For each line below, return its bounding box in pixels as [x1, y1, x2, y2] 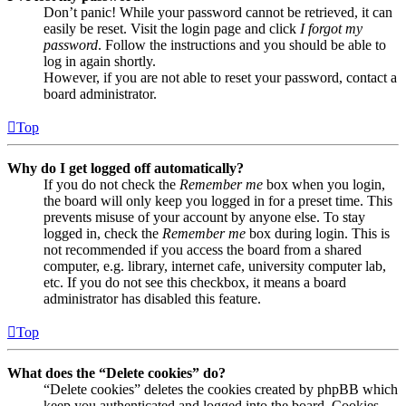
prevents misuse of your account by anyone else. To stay [43, 209, 365, 226]
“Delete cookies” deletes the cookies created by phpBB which [43, 382, 398, 398]
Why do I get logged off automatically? [7, 160, 244, 177]
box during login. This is [246, 226, 390, 242]
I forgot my [300, 21, 362, 37]
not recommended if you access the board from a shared [43, 242, 362, 258]
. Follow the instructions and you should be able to [98, 37, 386, 53]
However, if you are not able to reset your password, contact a [43, 70, 397, 86]
